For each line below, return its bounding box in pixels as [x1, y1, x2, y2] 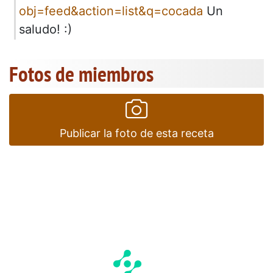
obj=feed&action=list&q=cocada [19, 3, 203, 18]
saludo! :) [19, 21, 72, 37]
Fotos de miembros [9, 59, 154, 88]
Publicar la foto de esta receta [59, 126, 214, 140]
